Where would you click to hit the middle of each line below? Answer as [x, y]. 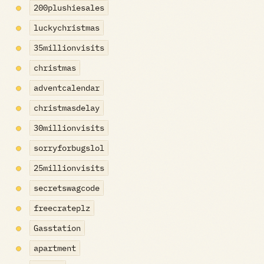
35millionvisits [69, 48]
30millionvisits [69, 128]
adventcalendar [66, 88]
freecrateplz [62, 208]
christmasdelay [66, 108]
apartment [55, 248]
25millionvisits [69, 168]
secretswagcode [66, 188]
